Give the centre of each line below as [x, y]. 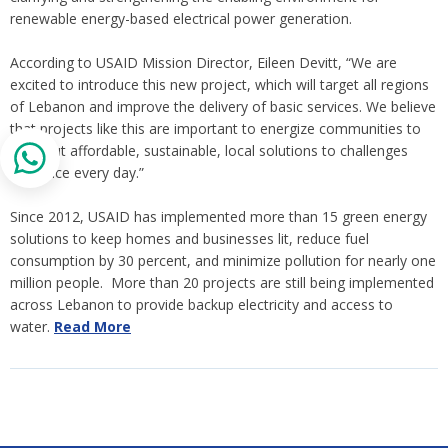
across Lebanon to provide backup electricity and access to [201, 304]
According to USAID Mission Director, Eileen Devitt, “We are [203, 62]
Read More [92, 326]
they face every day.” [77, 172]
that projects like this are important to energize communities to [215, 128]
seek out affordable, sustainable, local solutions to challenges [209, 150]
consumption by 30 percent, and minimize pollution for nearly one [223, 260]
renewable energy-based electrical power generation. [181, 18]
